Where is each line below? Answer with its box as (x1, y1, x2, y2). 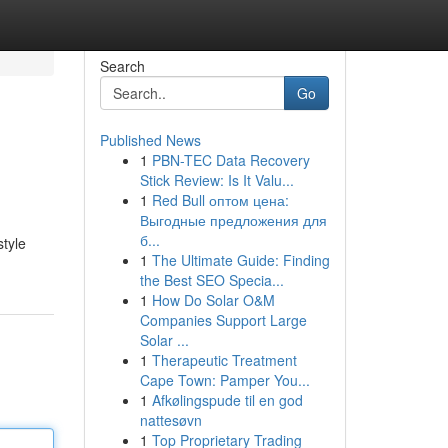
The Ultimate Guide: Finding (151, 250, 330, 270)
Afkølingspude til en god (151, 390, 303, 410)
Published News (99, 130, 201, 150)
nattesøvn (139, 410, 202, 430)
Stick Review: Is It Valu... (139, 170, 294, 190)
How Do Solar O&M (151, 290, 275, 310)
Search (99, 56, 145, 76)
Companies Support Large (139, 310, 307, 330)
